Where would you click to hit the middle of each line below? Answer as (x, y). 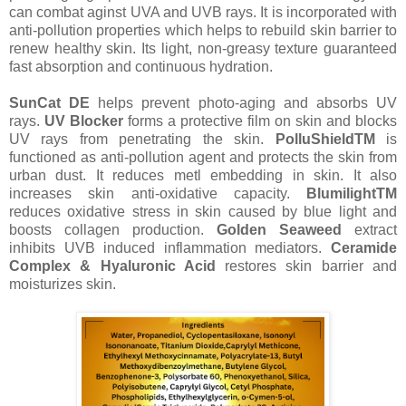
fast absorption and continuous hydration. (143, 67)
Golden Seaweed (279, 230)
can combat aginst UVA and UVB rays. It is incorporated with (203, 13)
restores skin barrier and (311, 266)
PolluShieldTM (325, 140)
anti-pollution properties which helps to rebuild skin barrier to (203, 31)
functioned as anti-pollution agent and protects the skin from (203, 158)
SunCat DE (50, 103)
